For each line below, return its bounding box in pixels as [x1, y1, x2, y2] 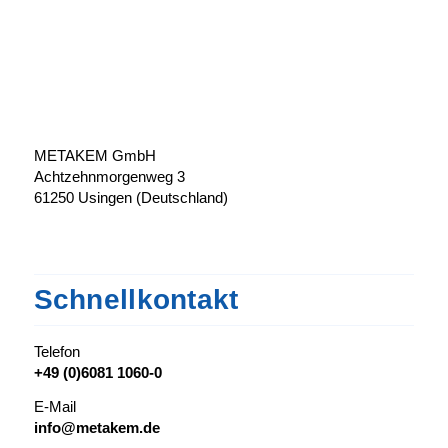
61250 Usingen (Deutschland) [33, 188, 228, 206]
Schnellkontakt [33, 284, 239, 316]
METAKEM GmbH [33, 146, 156, 164]
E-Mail [33, 398, 76, 415]
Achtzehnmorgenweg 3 [33, 167, 185, 185]
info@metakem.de [33, 419, 160, 436]
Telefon [33, 343, 80, 361]
